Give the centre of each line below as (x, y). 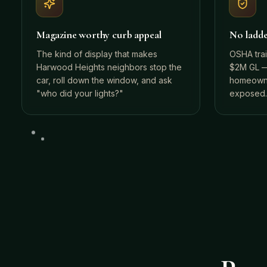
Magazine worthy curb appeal (99, 35)
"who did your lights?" (80, 93)
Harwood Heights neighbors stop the (109, 67)
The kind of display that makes (97, 54)
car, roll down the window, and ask (104, 80)
